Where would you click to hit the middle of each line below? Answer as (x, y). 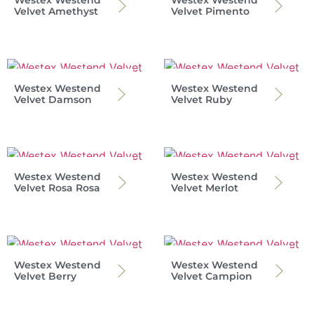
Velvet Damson (53, 100)
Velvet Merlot (205, 188)
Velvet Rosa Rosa (57, 188)
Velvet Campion (212, 277)
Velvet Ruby (202, 100)
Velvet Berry (45, 277)
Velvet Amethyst (56, 12)
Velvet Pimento (210, 12)
